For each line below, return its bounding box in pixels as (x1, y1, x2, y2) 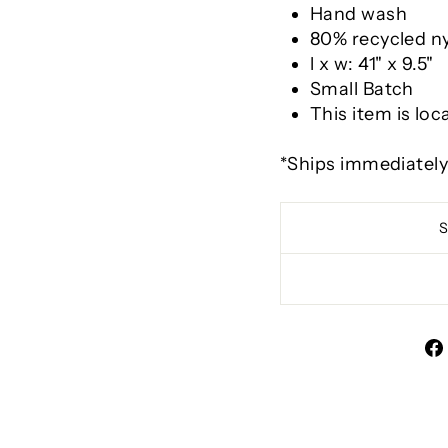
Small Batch (310, 77, 414, 100)
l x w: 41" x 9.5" (310, 52, 434, 75)
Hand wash (310, 2, 408, 25)
